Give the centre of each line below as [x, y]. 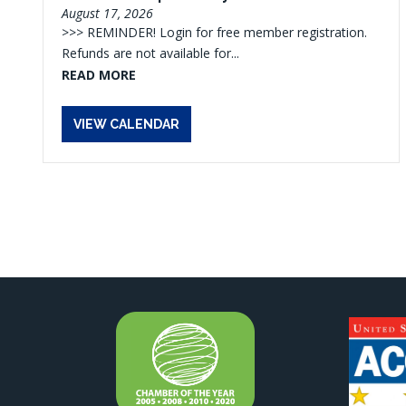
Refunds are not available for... [150, 53]
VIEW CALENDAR [126, 124]
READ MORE [99, 75]
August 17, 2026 [107, 13]
